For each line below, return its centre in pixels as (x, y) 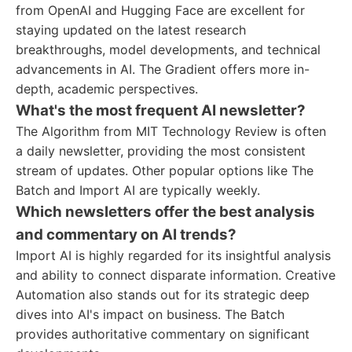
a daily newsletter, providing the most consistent (161, 151)
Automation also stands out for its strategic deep (163, 295)
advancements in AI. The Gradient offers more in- (163, 69)
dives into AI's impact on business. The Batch (150, 314)
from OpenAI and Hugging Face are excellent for (160, 10)
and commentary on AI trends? (126, 235)
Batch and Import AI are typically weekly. (138, 190)
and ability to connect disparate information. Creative (176, 275)
